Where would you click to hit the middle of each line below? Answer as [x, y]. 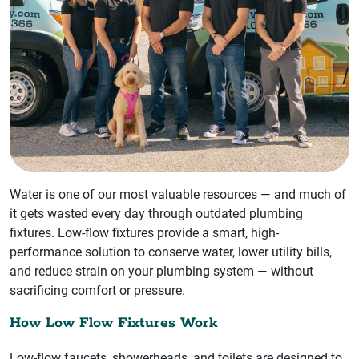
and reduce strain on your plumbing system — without [161, 271]
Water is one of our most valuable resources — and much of [178, 194]
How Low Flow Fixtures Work [114, 323]
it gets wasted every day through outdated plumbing [156, 213]
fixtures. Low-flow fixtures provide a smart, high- [144, 232]
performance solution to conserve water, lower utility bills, [171, 252]
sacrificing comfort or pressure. [97, 290]
